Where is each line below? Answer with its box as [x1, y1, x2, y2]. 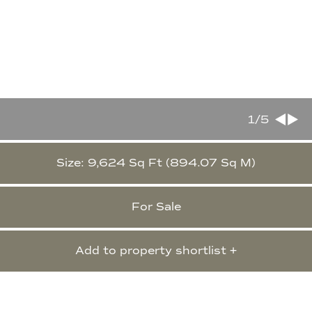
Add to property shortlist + [75, 244, 237, 258]
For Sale [131, 200, 181, 214]
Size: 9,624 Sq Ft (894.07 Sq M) [56, 156, 256, 171]
